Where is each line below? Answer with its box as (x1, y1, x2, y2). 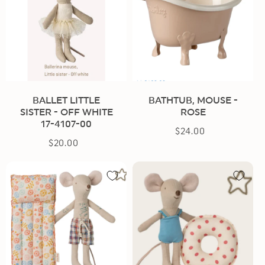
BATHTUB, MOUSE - (148, 95, 238, 105)
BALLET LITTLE (33, 95, 100, 105)
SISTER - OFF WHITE (20, 107, 113, 117)
